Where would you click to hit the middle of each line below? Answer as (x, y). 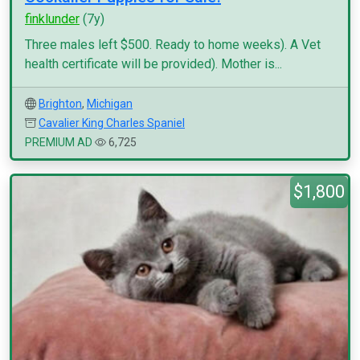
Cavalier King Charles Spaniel (112, 123)
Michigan (110, 104)
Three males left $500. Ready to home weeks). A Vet (173, 45)
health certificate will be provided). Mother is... (153, 64)
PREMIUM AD (59, 142)
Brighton (60, 104)
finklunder (52, 19)
